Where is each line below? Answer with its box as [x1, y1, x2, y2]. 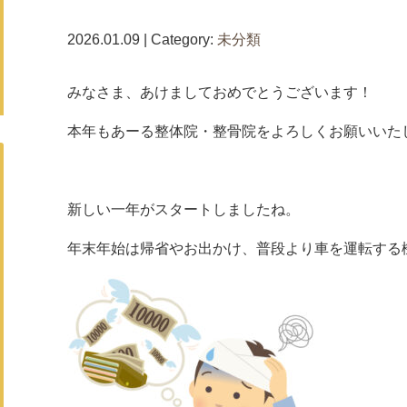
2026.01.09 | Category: [67, 32, 217, 47]
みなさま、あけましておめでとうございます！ [67, 84, 372, 100]
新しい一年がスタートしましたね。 [67, 202, 300, 217]
